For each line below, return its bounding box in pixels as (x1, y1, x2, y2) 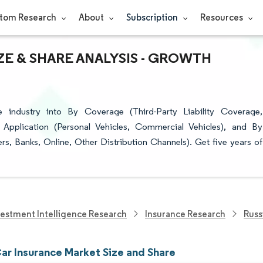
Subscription (126, 12, 180, 23)
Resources (200, 12, 245, 23)
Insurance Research (145, 208, 225, 220)
